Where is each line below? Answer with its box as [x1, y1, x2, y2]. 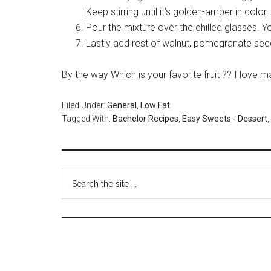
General [107, 100, 137, 110]
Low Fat [140, 100, 170, 110]
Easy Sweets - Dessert [182, 114, 267, 123]
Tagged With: [62, 114, 113, 123]
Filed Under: [62, 100, 107, 110]
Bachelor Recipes [113, 114, 178, 123]
